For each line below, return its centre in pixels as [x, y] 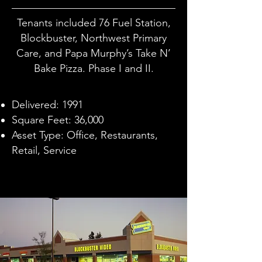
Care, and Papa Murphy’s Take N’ [94, 53]
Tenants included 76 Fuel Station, [94, 23]
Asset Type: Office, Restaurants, [85, 135]
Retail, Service [44, 150]
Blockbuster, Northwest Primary [94, 38]
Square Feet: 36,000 [58, 120]
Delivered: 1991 [47, 105]
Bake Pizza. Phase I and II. [94, 68]
